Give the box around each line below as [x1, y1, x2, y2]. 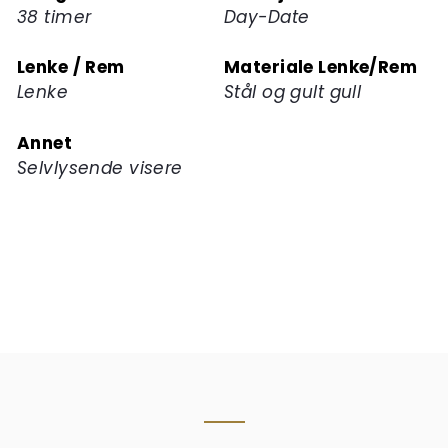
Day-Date [224, 4, 310, 29]
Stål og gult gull [224, 80, 362, 105]
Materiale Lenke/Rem [224, 55, 418, 80]
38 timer [17, 4, 92, 29]
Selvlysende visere [17, 155, 183, 180]
